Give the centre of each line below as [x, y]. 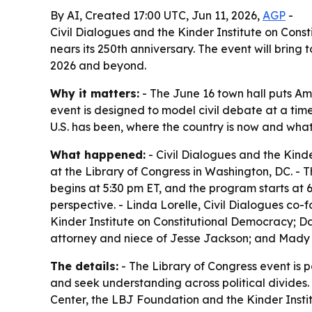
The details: [84, 266]
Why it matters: [95, 93]
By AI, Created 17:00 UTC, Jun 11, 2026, [156, 15]
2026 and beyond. [98, 65]
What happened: [98, 155]
